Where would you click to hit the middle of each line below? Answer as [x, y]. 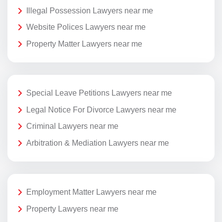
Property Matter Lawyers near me [84, 44]
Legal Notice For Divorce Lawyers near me [101, 110]
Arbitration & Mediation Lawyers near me [98, 143]
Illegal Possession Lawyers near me [90, 10]
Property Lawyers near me [72, 209]
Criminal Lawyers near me [72, 126]
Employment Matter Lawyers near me [91, 192]
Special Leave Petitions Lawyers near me [99, 93]
